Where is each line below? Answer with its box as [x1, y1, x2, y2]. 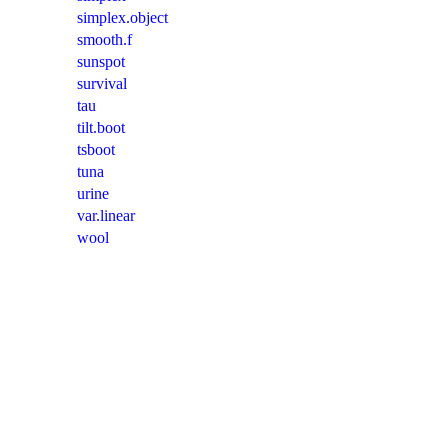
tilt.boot [77, 119, 125, 137]
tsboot [77, 141, 115, 159]
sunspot [77, 53, 125, 71]
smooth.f [77, 31, 132, 49]
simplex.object [77, 9, 168, 27]
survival [77, 75, 127, 93]
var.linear [77, 207, 135, 225]
